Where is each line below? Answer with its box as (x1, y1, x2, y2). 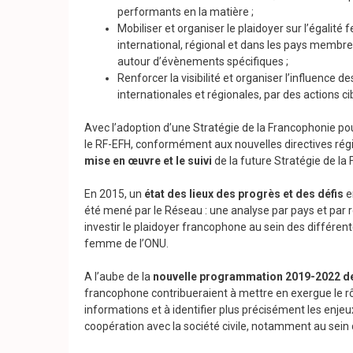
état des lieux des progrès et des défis (144, 188, 344, 201)
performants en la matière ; (117, 6, 254, 19)
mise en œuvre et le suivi (84, 154, 214, 168)
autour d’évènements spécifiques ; (117, 55, 288, 69)
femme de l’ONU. (84, 237, 169, 251)
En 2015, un (84, 188, 144, 201)
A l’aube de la (84, 270, 153, 284)
